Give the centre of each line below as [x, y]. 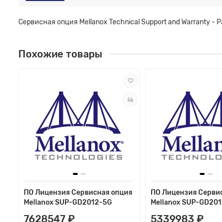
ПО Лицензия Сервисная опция [78, 192]
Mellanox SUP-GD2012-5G [68, 202]
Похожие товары [60, 54]
